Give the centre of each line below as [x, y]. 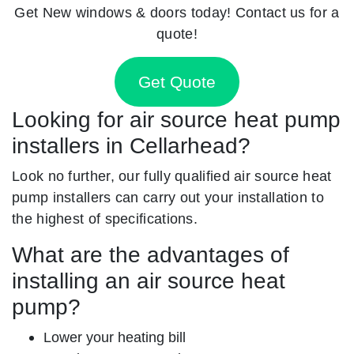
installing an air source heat [149, 281]
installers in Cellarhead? [131, 145]
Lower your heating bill [115, 337]
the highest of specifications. [105, 218]
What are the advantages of [151, 254]
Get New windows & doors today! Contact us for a [177, 12]
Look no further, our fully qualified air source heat [172, 175]
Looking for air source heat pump [176, 119]
